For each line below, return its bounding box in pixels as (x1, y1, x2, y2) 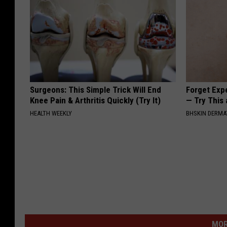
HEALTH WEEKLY (30, 109, 72, 118)
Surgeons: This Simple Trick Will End (30, 85, 161, 95)
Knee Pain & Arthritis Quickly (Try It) (30, 95, 161, 106)
